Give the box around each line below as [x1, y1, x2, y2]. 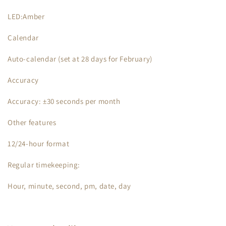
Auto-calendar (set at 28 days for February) [8, 54, 152, 64]
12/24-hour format [8, 139, 70, 148]
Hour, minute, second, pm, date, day [8, 181, 131, 191]
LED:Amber [8, 12, 45, 21]
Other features [8, 118, 56, 127]
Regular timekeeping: [8, 160, 80, 169]
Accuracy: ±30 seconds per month [8, 96, 121, 106]
